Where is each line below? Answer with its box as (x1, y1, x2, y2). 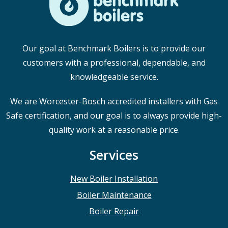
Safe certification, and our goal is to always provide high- (6, 109, 222, 121)
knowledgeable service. (70, 71, 158, 82)
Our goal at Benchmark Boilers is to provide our (22, 42, 206, 54)
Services (90, 146, 138, 163)
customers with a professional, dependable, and (22, 56, 206, 68)
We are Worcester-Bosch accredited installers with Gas (10, 95, 218, 107)
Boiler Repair (89, 205, 139, 217)
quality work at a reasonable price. (48, 124, 180, 135)
